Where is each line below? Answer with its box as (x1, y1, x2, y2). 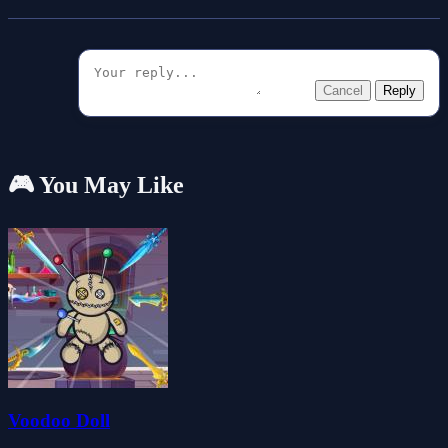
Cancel (323, 82, 363, 98)
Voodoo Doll (8, 410, 110, 432)
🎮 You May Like (8, 171, 184, 198)
